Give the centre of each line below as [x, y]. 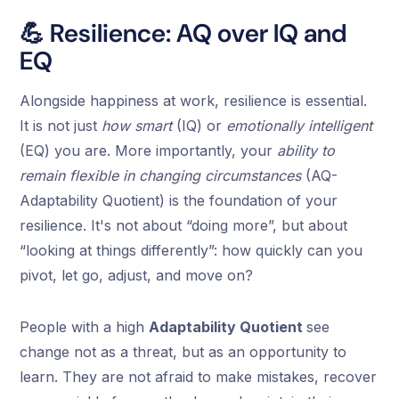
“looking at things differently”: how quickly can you [191, 251]
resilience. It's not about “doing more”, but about [184, 226]
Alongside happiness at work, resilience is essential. [194, 101]
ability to [306, 151]
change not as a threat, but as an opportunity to [183, 352]
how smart [137, 126]
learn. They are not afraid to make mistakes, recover [199, 377]
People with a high [85, 327]
